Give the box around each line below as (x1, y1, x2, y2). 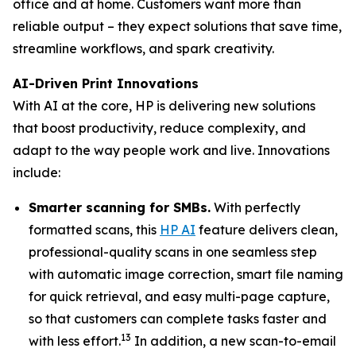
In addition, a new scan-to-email (131, 333, 336, 349)
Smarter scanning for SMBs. (29, 199, 211, 215)
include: (13, 164, 60, 180)
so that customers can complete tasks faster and (29, 311, 327, 327)
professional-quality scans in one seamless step (29, 244, 317, 260)
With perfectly (211, 199, 300, 215)
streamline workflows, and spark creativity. (13, 41, 274, 56)
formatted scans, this (29, 222, 160, 238)
